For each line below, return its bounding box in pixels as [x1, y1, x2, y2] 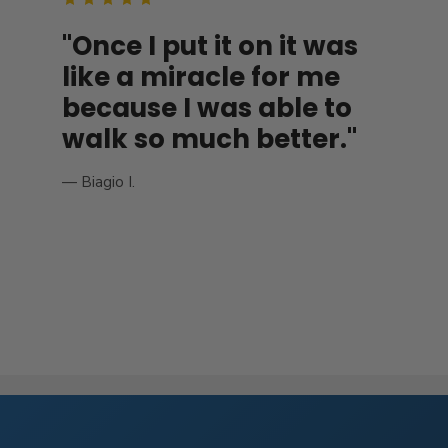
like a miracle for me [61, 59, 340, 96]
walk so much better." [61, 121, 357, 158]
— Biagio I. [61, 172, 135, 193]
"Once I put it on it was [61, 28, 358, 65]
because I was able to [61, 90, 352, 127]
